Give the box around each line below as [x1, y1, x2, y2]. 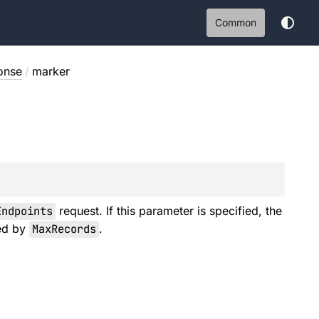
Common [215, 16, 256, 28]
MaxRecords [31, 221, 96, 236]
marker [31, 64, 70, 78]
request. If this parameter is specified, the [55, 204, 282, 218]
